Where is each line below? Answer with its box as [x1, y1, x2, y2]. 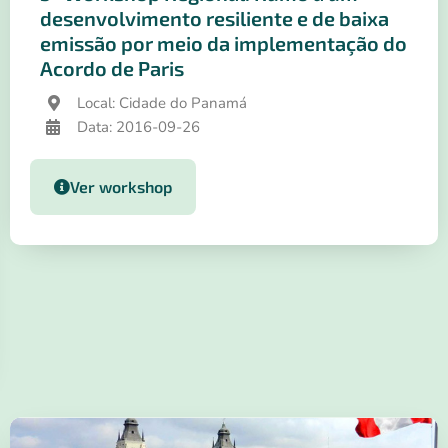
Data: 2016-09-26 [77, 117, 200, 138]
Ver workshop [70, 177, 172, 197]
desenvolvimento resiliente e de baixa [40, 6, 389, 31]
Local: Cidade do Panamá [77, 93, 247, 114]
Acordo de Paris [40, 56, 184, 81]
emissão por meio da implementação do [40, 31, 407, 56]
